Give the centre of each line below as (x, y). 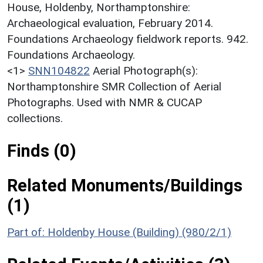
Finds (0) (42, 151)
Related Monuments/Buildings (125, 185)
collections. (35, 118)
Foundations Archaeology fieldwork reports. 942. (128, 39)
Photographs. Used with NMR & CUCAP (104, 102)
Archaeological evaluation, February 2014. (110, 23)
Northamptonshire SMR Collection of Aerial (114, 86)
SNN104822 (59, 70)
